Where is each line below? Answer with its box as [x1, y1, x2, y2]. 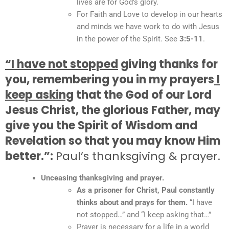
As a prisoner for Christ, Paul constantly [77, 185, 215, 195]
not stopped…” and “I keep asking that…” [77, 210, 211, 219]
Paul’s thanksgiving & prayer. [56, 148, 220, 164]
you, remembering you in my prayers [5, 71, 214, 87]
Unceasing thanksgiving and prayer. [41, 173, 164, 182]
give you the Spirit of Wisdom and [5, 117, 197, 133]
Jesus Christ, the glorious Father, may [5, 102, 220, 118]
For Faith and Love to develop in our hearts [77, 10, 222, 19]
